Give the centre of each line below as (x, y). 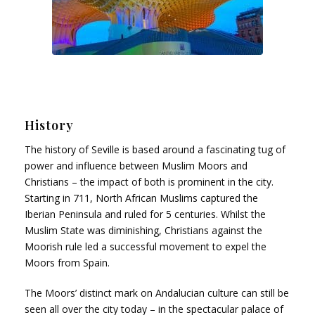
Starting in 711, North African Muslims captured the (141, 198)
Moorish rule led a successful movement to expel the (146, 246)
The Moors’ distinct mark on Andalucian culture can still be (157, 292)
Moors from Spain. (67, 262)
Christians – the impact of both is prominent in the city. (149, 181)
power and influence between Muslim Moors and (136, 165)
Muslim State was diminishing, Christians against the (143, 230)
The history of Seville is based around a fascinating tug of (155, 149)
